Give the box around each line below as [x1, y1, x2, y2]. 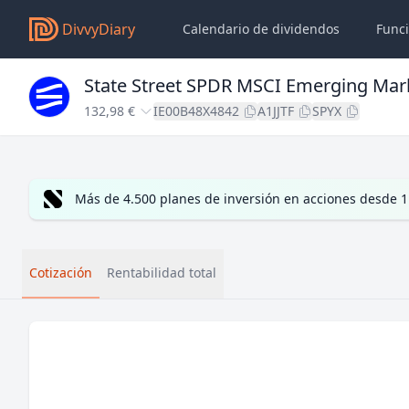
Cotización [29, 264, 92, 281]
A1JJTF [257, 102, 294, 120]
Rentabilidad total [107, 264, 216, 281]
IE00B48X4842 [153, 102, 239, 120]
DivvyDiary [62, 19, 135, 39]
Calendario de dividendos [183, 20, 340, 37]
